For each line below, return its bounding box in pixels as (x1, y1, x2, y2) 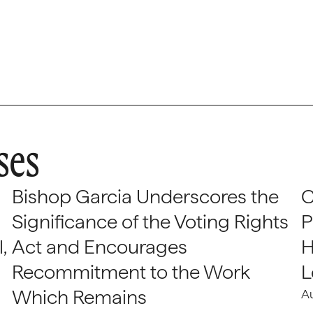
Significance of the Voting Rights (11, 210, 289, 233)
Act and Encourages (11, 235, 187, 259)
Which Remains (11, 285, 147, 309)
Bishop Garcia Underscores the (11, 184, 279, 208)
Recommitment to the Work (11, 260, 250, 284)
